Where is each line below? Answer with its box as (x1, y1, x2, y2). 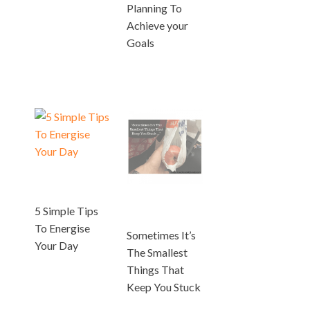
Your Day (35, 238, 78, 252)
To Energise (35, 221, 90, 235)
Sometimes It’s (127, 228, 197, 241)
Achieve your (127, 18, 189, 32)
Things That (127, 263, 185, 276)
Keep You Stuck (127, 280, 201, 293)
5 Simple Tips (35, 203, 98, 217)
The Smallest (127, 246, 188, 259)
